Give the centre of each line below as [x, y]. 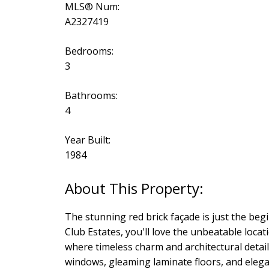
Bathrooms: [91, 96]
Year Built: [87, 140]
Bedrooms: [89, 51]
